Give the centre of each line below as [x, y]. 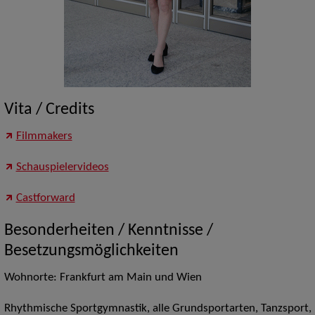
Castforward [45, 199]
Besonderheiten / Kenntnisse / [108, 231]
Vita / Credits [49, 110]
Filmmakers [44, 137]
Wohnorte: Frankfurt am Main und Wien [103, 278]
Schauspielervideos [62, 168]
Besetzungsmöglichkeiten [91, 251]
